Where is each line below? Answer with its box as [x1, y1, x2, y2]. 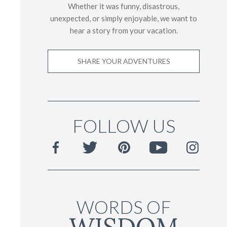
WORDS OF [76, 196, 171, 218]
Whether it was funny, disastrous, [68, 1, 179, 11]
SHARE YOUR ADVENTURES [77, 56, 170, 65]
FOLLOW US [72, 114, 175, 137]
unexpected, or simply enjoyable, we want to [50, 13, 197, 23]
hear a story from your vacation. [69, 25, 178, 35]
